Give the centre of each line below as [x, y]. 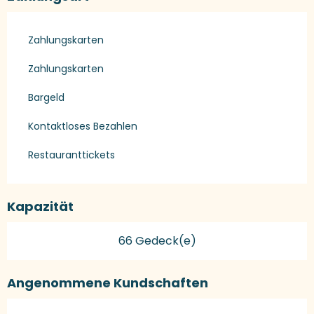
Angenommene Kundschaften [108, 283]
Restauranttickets [71, 155]
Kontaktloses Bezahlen [83, 127]
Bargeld [46, 98]
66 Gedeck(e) [157, 241]
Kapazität [40, 207]
